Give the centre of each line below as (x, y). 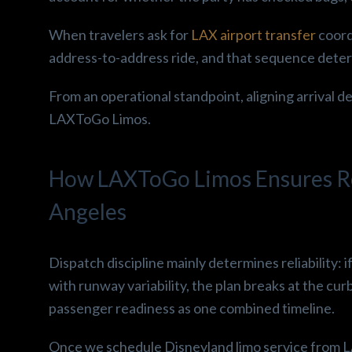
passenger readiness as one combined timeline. (192, 308)
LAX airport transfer (253, 34)
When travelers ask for (120, 34)
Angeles (88, 211)
